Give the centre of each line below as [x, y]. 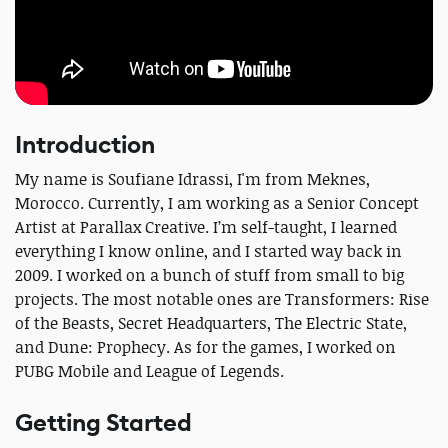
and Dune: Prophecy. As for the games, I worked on [205, 347]
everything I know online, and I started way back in [208, 251]
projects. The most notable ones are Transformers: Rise [222, 299]
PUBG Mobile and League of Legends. [149, 371]
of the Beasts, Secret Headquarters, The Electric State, [211, 323]
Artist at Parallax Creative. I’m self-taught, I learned [206, 227]
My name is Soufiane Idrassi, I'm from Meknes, [192, 179]
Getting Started [103, 423]
